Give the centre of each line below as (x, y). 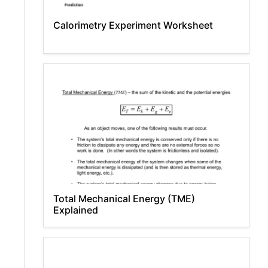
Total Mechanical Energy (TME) (124, 199)
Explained (76, 210)
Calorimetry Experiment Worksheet (133, 25)
